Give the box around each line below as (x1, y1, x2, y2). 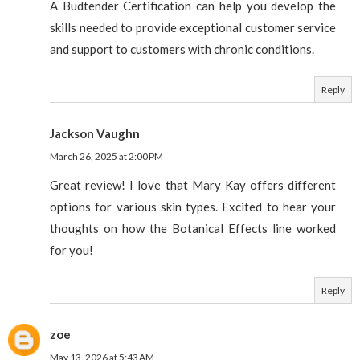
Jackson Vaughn (50, 125, 140, 141)
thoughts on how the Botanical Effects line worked (50, 220, 336, 235)
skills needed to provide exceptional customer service (50, 19, 336, 35)
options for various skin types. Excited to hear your (50, 198, 336, 214)
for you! (50, 242, 93, 257)
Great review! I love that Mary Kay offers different (50, 177, 336, 192)
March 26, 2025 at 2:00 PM (50, 149, 163, 162)
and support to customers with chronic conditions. (50, 41, 314, 56)
